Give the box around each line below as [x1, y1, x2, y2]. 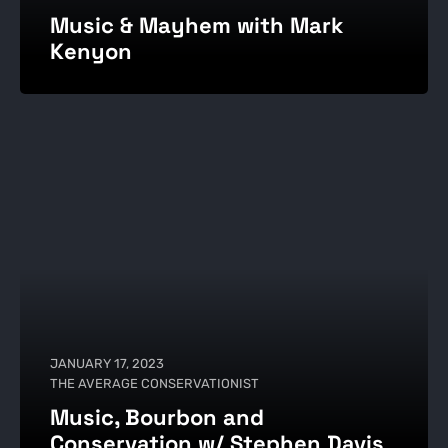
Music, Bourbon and [49, 403, 264, 432]
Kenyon [49, 36, 132, 65]
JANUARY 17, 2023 [49, 356, 164, 372]
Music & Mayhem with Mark [49, 10, 343, 39]
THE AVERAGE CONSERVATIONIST [49, 376, 259, 392]
